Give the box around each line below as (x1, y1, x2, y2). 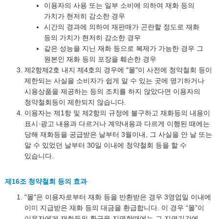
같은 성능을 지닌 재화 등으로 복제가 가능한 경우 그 (44, 44, 203, 52)
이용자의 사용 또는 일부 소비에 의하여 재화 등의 (44, 1, 195, 9)
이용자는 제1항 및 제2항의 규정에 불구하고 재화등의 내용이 (24, 109, 210, 117)
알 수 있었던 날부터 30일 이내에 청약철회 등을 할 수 (24, 141, 187, 149)
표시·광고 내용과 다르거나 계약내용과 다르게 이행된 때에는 (24, 120, 210, 128)
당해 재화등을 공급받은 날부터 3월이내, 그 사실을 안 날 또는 (24, 131, 212, 138)
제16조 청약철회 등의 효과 (5, 177, 87, 185)
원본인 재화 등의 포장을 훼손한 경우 (44, 55, 156, 63)
